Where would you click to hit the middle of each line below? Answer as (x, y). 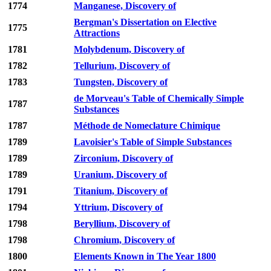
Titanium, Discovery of (121, 191)
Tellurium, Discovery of (122, 66)
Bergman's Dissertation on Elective (145, 22)
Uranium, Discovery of (120, 175)
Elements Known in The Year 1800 (145, 256)
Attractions (97, 33)
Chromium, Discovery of (124, 240)
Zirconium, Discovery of (123, 158)
